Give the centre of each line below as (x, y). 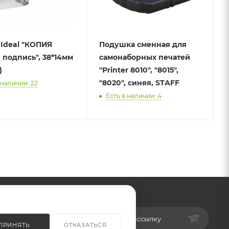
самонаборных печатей (144, 57)
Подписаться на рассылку (116, 219)
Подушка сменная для (143, 44)
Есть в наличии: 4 (133, 96)
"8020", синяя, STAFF (139, 83)
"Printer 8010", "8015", (139, 70)
